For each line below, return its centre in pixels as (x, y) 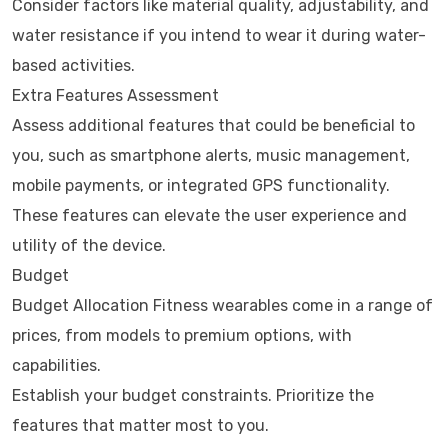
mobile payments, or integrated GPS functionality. (201, 185)
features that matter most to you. (140, 425)
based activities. (73, 65)
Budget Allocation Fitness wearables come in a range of (222, 305)
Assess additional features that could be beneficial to (213, 125)
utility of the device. (89, 245)
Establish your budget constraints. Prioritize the (193, 395)
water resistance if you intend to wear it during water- (219, 35)
